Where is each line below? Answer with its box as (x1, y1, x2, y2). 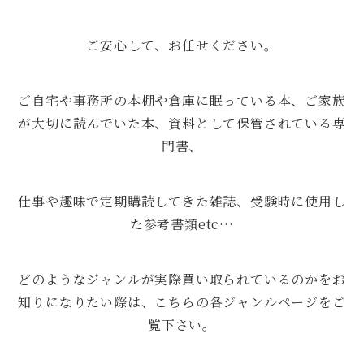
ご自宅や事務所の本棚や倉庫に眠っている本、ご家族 (18, 90, 346, 110)
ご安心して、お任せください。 (86, 35, 278, 54)
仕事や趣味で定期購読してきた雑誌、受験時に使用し (18, 191, 346, 210)
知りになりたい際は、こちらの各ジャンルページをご (18, 292, 346, 311)
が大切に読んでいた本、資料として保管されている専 (18, 113, 346, 132)
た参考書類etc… (129, 214, 235, 233)
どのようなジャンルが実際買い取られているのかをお (18, 269, 346, 288)
